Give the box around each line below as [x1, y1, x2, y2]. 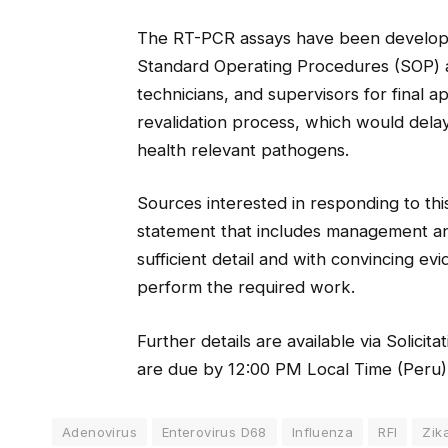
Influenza [291, 424, 354, 441]
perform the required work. [136, 277, 355, 298]
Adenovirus [62, 424, 137, 441]
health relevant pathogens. [136, 139, 349, 160]
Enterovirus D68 [161, 424, 267, 441]
